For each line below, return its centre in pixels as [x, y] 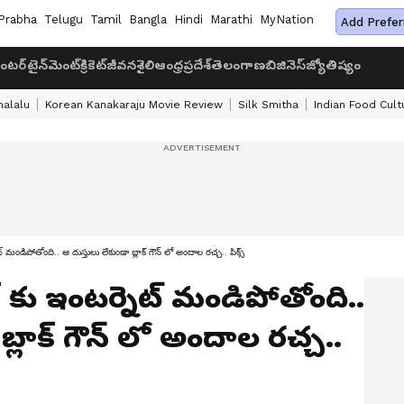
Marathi [231, 19]
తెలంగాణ [238, 65]
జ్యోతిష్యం [333, 65]
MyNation [287, 19]
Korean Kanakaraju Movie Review [134, 105]
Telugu [64, 19]
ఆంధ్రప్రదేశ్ [183, 65]
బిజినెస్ [285, 65]
